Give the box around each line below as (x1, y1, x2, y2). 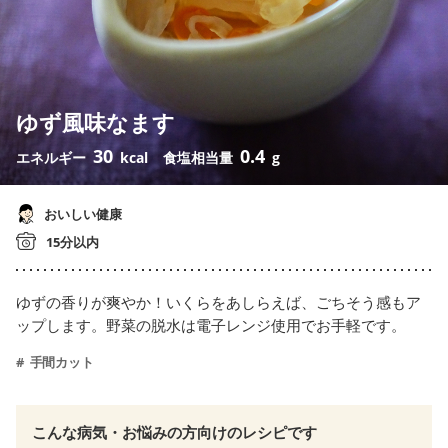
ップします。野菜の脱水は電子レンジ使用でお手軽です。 (16, 315, 406, 336)
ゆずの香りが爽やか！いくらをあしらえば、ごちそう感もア (16, 292, 421, 313)
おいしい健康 (41, 205, 122, 224)
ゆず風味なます (16, 107, 175, 138)
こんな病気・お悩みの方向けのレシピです (32, 422, 317, 443)
